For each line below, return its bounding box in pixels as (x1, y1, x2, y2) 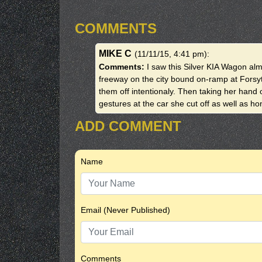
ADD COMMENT (75, 118, 181, 134)
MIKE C (99, 49, 132, 58)
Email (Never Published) (81, 205, 170, 215)
